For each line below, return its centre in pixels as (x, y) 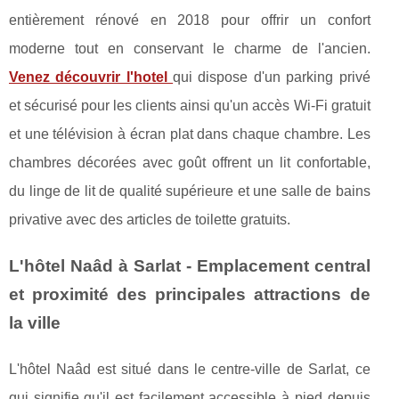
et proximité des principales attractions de (190, 294)
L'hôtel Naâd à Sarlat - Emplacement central (190, 265)
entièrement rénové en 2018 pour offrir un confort (190, 20)
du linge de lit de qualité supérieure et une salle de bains (190, 191)
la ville (35, 322)
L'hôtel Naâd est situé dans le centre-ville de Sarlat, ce (190, 369)
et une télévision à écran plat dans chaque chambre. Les (190, 134)
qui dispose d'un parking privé (272, 77)
